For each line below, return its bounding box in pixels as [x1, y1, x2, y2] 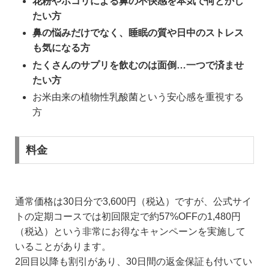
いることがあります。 [15, 241, 111, 252]
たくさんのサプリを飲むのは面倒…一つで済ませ [32, 59, 244, 70]
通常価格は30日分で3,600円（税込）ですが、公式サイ [15, 196, 252, 207]
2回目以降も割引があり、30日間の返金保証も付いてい [15, 256, 252, 267]
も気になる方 [32, 43, 91, 53]
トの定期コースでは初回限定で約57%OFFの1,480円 [15, 211, 241, 222]
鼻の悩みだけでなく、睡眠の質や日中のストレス [32, 28, 244, 38]
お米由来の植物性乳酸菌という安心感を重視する [32, 91, 244, 102]
